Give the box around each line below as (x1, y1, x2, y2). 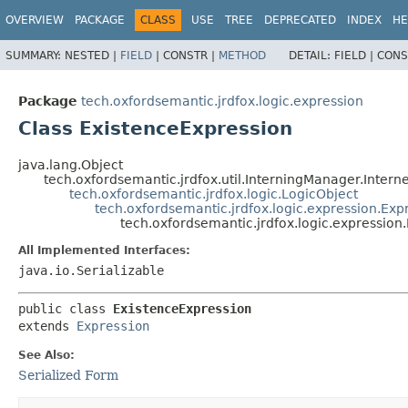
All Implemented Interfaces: (18, 244, 190, 258)
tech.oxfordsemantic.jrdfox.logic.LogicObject (69, 187, 358, 202)
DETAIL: (289, 48, 334, 62)
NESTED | (65, 48, 120, 62)
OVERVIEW (5, 14, 64, 26)
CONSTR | (163, 48, 219, 62)
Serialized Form (18, 368, 118, 383)
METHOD (219, 48, 266, 62)
